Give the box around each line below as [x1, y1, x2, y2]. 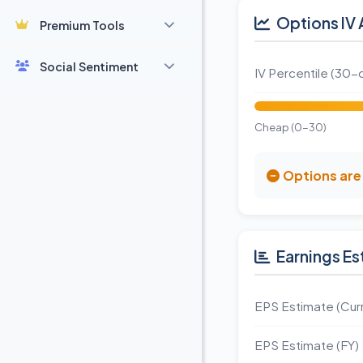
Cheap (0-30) [254, 121, 327, 134]
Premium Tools [40, 17, 125, 32]
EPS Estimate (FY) [254, 337, 359, 352]
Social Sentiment [40, 58, 139, 74]
